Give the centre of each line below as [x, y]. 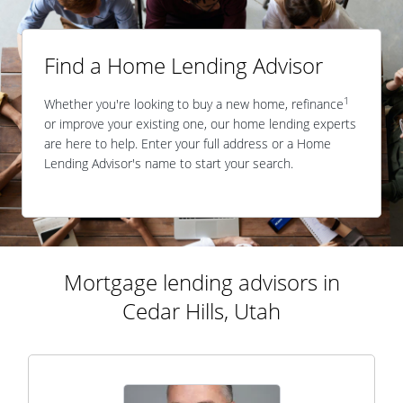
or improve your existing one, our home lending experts [200, 124]
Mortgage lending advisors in [201, 282]
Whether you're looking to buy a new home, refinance [194, 104]
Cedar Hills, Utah [201, 311]
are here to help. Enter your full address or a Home [188, 143]
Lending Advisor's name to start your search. [169, 163]
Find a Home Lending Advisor [184, 65]
